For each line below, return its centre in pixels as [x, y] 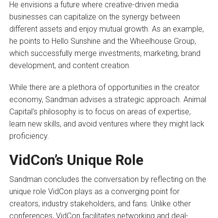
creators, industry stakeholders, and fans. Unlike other [100, 203]
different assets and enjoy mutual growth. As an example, [106, 29]
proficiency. [29, 136]
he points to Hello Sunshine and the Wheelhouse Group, [102, 41]
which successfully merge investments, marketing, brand [105, 53]
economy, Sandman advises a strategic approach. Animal [108, 99]
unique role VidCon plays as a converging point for [94, 191]
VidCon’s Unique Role [76, 160]
